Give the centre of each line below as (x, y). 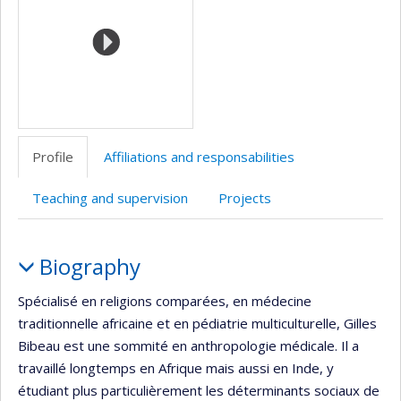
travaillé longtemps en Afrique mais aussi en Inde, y (176, 367)
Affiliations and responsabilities (199, 157)
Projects (245, 198)
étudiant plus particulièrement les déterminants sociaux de (199, 390)
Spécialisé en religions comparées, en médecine (165, 300)
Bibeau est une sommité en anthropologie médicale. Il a (188, 345)
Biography (90, 267)
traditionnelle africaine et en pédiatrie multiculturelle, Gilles (197, 323)
